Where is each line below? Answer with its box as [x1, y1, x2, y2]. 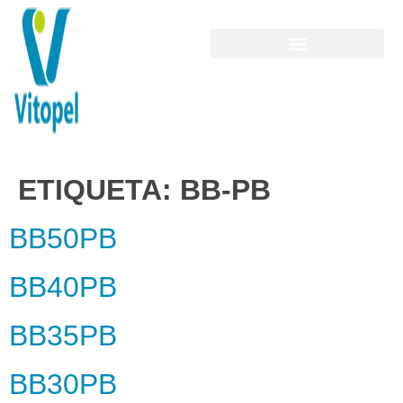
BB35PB [9, 319, 117, 353]
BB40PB [9, 271, 117, 304]
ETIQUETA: [18, 174, 180, 207]
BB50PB [9, 222, 117, 255]
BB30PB [9, 368, 117, 401]
